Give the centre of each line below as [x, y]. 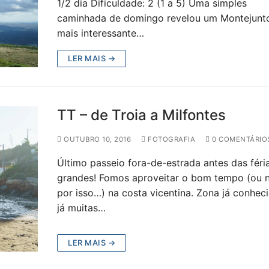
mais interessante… [101, 33]
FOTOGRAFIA [171, 140]
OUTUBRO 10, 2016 [98, 140]
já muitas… [82, 208]
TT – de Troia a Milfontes [142, 115]
